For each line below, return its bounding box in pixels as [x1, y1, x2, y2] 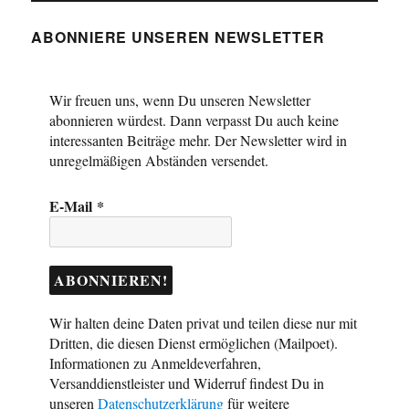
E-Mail [49, 194, 98, 216]
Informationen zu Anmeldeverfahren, [49, 352, 262, 372]
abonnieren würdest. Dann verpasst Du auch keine [49, 110, 340, 130]
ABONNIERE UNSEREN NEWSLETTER [31, 26, 325, 47]
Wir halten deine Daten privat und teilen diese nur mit [49, 312, 358, 332]
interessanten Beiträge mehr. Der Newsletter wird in [49, 130, 348, 150]
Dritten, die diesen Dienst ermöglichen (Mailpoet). [49, 332, 339, 352]
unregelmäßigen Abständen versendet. [49, 150, 269, 170]
